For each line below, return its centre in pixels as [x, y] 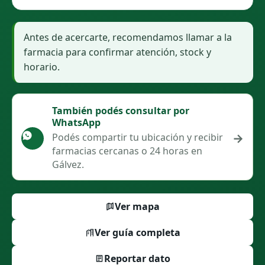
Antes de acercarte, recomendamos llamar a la [128, 37]
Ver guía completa [137, 232]
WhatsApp [76, 122]
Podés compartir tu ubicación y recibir [138, 137]
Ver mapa [138, 206]
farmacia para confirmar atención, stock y [117, 52]
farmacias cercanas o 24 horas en [127, 151]
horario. [42, 67]
